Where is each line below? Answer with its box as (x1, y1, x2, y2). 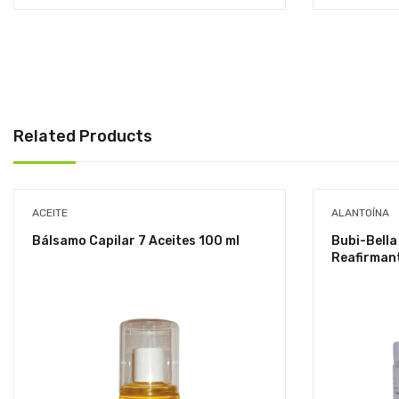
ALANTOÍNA (331, 206, 389, 219)
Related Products (13, 126, 152, 146)
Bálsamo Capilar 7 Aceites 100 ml (32, 232, 240, 248)
